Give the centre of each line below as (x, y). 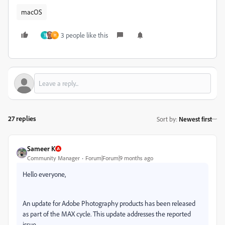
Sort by (166, 119)
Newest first (195, 119)
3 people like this (84, 35)
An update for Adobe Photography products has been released (109, 203)
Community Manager (53, 158)
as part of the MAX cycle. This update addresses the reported (107, 214)
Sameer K (41, 148)
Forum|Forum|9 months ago (119, 158)
